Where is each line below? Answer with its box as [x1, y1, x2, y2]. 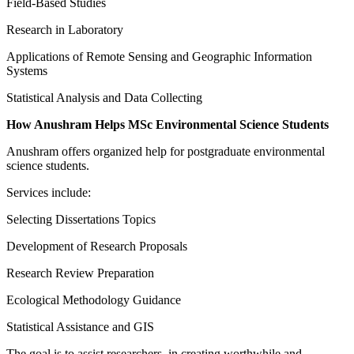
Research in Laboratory [6, 23, 123, 37]
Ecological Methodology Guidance [6, 293, 181, 307]
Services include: [6, 186, 91, 200]
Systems [6, 64, 47, 78]
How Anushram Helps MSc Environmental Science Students [6, 118, 329, 132]
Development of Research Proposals [6, 239, 187, 254]
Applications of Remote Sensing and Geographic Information [6, 50, 312, 64]
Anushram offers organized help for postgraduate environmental [6, 145, 325, 159]
